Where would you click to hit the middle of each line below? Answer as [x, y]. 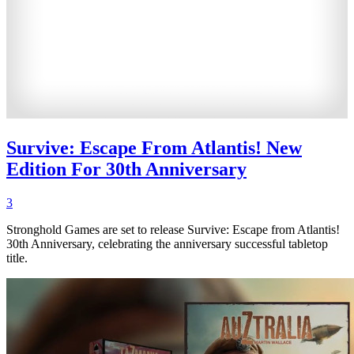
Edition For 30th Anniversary [126, 169]
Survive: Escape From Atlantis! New [154, 148]
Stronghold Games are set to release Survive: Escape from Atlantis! [173, 230]
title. [17, 258]
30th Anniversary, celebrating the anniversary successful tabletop [167, 244]
